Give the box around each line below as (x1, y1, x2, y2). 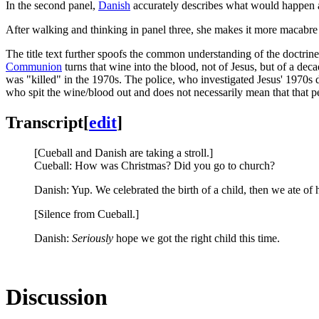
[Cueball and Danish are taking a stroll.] (34, 146, 213, 159)
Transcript (6, 113, 83, 132)
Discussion (6, 283, 108, 310)
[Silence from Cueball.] (34, 207, 139, 220)
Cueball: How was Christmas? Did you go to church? (34, 159, 275, 172)
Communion (6, 60, 62, 73)
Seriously (72, 231, 113, 244)
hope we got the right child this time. (113, 231, 280, 244)
